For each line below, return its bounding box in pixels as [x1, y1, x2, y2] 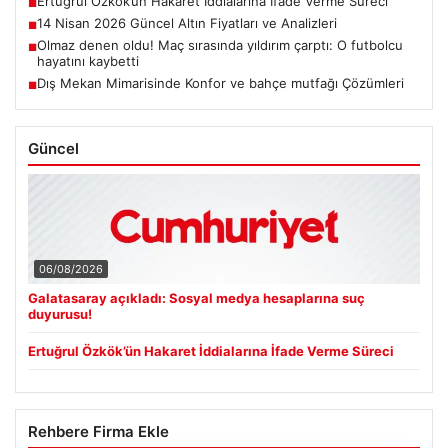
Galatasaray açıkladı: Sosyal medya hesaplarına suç [28, 290, 365, 307]
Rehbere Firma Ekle [28, 422, 169, 442]
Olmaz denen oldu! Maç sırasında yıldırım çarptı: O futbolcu [37, 37, 403, 54]
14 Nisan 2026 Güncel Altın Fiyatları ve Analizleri [37, 15, 337, 32]
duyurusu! [28, 306, 92, 323]
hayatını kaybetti [37, 53, 139, 70]
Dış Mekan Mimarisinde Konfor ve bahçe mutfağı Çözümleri [37, 75, 404, 92]
